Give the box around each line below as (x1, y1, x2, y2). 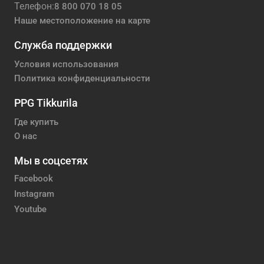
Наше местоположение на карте (14, 15, 150, 27)
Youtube (14, 203, 47, 214)
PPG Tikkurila (14, 96, 78, 109)
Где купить (14, 116, 58, 127)
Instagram (14, 189, 54, 200)
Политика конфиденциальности (14, 72, 150, 84)
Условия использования (14, 58, 118, 70)
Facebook (14, 173, 53, 184)
